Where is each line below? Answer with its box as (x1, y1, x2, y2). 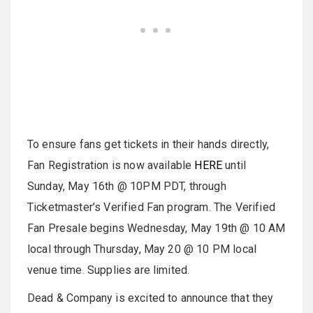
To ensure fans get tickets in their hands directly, (27, 138, 270, 152)
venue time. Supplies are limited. (27, 263, 190, 277)
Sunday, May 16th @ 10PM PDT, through (27, 180, 226, 194)
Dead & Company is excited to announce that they (27, 291, 274, 305)
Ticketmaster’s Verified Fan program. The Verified (27, 201, 275, 214)
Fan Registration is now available (27, 159, 195, 173)
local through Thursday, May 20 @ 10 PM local (27, 242, 257, 256)
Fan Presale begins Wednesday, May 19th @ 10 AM (27, 221, 286, 235)
